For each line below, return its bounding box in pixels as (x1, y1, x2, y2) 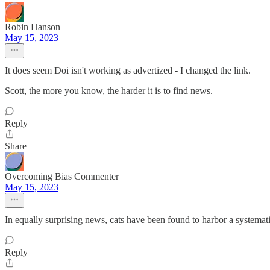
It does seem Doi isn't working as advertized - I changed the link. (5, 65, 251, 75)
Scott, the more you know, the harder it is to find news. (5, 86, 213, 96)
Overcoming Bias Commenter (5, 171, 119, 181)
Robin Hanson (5, 22, 60, 32)
